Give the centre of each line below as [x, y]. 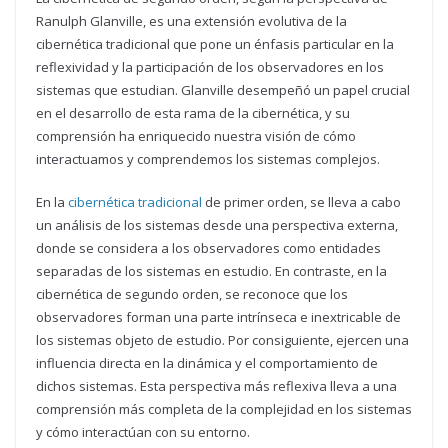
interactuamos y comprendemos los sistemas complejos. [208, 159]
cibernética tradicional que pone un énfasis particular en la [215, 44]
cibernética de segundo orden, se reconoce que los [192, 293]
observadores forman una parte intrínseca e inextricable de [218, 316]
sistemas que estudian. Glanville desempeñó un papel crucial [223, 90]
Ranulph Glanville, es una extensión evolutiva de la [191, 21]
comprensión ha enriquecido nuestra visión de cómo [196, 136]
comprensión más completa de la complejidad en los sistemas [224, 408]
